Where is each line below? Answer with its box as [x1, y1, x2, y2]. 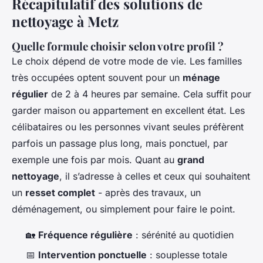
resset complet [25, 187, 95, 199]
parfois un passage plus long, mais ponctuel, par [12, 137, 228, 150]
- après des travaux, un [95, 187, 201, 199]
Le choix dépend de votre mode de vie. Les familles [12, 55, 242, 68]
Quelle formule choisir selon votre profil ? [12, 39, 224, 54]
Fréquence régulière [38, 229, 133, 241]
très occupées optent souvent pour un [12, 72, 183, 84]
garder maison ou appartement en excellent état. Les [12, 104, 245, 117]
